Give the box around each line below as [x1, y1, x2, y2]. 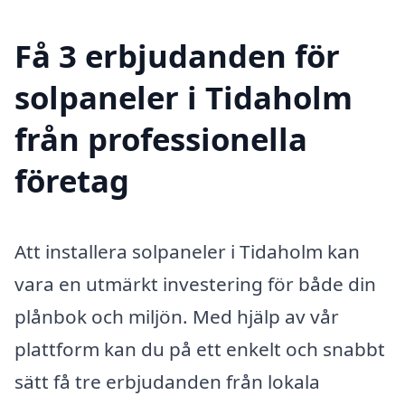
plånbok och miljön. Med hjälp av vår [14, 303, 339, 329]
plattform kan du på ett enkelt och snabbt [14, 335, 385, 362]
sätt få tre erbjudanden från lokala [14, 368, 320, 394]
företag [14, 158, 129, 202]
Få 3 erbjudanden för [14, 33, 340, 77]
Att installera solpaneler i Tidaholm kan [14, 238, 360, 264]
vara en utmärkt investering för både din [14, 270, 376, 297]
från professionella [14, 117, 307, 160]
